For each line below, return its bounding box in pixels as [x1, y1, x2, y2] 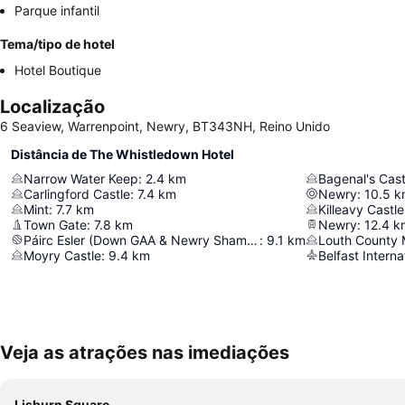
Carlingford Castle [24, 185, 130, 202]
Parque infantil [14, 2, 99, 18]
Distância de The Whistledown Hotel [11, 146, 234, 162]
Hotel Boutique [14, 61, 101, 78]
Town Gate [24, 216, 87, 232]
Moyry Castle [24, 247, 101, 263]
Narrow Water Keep [24, 170, 138, 186]
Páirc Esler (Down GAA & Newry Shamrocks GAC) [247, 231, 258, 248]
